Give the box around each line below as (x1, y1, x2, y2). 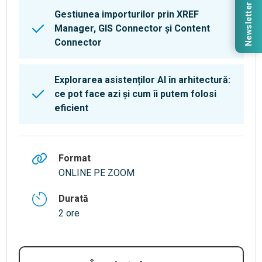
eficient (54, 102, 88, 114)
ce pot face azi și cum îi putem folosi (54, 88, 216, 100)
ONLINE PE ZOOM (58, 167, 135, 179)
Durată (58, 193, 88, 205)
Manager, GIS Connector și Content (54, 23, 210, 35)
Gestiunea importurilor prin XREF (54, 9, 199, 20)
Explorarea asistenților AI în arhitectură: (54, 74, 230, 86)
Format (58, 153, 91, 164)
